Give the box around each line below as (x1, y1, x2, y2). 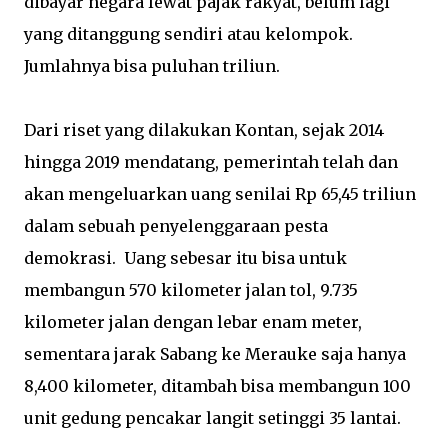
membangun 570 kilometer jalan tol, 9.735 (24, 280, 358, 300)
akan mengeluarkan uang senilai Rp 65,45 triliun (24, 184, 416, 204)
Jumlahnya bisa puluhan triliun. (24, 56, 280, 76)
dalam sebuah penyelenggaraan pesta (24, 216, 328, 236)
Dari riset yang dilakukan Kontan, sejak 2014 (24, 120, 384, 140)
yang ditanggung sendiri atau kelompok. (24, 24, 353, 44)
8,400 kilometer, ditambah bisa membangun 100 (24, 376, 411, 396)
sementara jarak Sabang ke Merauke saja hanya (24, 344, 406, 364)
